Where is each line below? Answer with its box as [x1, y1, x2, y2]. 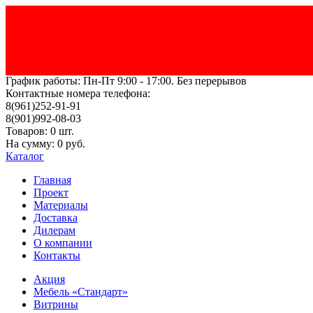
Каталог [6, 150, 44, 162]
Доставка [34, 212, 78, 224]
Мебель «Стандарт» [34, 286, 128, 298]
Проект [34, 187, 68, 198]
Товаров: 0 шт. [6, 125, 74, 137]
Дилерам [34, 224, 75, 236]
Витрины [34, 298, 78, 310]
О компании [34, 237, 92, 249]
